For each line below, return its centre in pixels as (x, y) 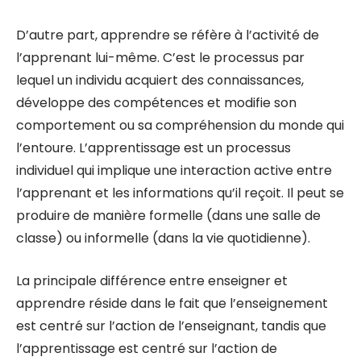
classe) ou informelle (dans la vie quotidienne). (163, 238)
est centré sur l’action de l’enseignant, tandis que (171, 326)
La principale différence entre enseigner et (152, 281)
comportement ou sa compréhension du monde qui (180, 125)
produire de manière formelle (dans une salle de (168, 216)
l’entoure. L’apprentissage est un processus (154, 148)
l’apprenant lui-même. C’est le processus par (160, 58)
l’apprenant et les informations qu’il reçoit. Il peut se (180, 193)
